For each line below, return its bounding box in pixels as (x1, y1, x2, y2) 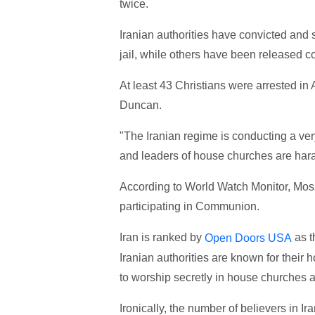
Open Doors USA (204, 232, 292, 245)
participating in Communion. (119, 200, 259, 213)
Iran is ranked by (119, 231, 205, 244)
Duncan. (119, 99, 162, 112)
